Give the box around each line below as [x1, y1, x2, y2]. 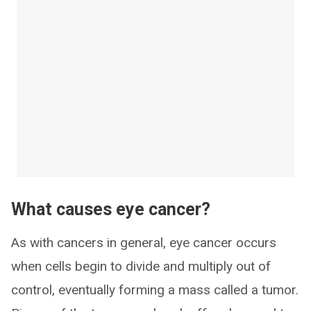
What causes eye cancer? [11, 199, 210, 219]
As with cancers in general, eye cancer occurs [11, 234, 276, 251]
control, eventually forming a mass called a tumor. [11, 281, 299, 298]
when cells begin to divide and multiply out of [11, 258, 271, 274]
